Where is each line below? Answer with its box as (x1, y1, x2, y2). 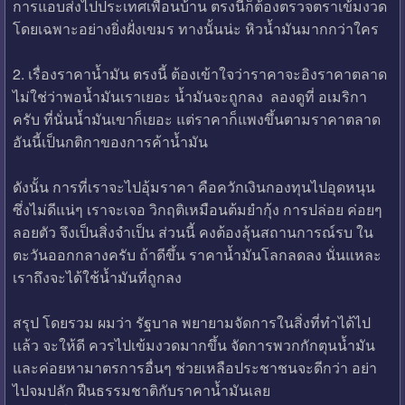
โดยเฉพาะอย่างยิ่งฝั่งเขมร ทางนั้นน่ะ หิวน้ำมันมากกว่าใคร (12, 17, 379, 39)
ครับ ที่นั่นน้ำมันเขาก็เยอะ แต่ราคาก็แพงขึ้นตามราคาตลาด (12, 108, 381, 129)
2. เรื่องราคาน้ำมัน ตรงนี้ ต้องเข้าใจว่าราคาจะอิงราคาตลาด (12, 62, 387, 84)
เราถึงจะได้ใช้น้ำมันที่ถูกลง (12, 266, 182, 287)
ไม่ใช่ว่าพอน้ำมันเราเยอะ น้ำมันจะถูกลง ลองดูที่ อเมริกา (12, 85, 367, 107)
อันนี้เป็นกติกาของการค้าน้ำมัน (12, 130, 208, 152)
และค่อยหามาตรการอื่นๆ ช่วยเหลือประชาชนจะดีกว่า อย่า (12, 356, 377, 378)
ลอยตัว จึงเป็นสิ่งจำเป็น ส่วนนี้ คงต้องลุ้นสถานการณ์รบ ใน (12, 221, 373, 242)
